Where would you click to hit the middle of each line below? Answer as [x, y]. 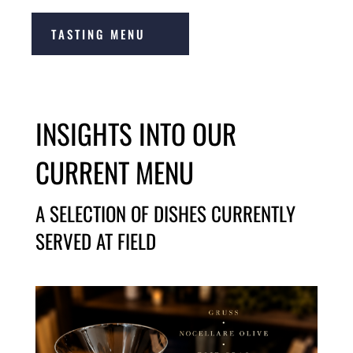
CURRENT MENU [114, 172]
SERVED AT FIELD [95, 241]
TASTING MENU [98, 33]
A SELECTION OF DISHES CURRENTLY [165, 214]
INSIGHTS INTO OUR [136, 134]
